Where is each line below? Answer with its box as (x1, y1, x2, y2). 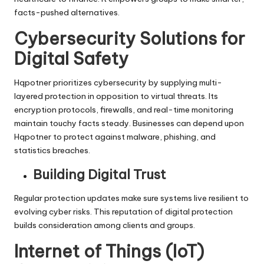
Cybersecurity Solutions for (14, 27, 245, 49)
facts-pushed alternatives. (14, 6, 120, 18)
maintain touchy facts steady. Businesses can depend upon (14, 117, 244, 128)
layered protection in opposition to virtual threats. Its (14, 90, 218, 101)
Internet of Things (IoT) (14, 240, 204, 262)
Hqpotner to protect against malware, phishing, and (14, 131, 216, 142)
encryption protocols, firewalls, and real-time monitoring (14, 104, 233, 115)
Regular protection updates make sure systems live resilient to (14, 192, 249, 203)
